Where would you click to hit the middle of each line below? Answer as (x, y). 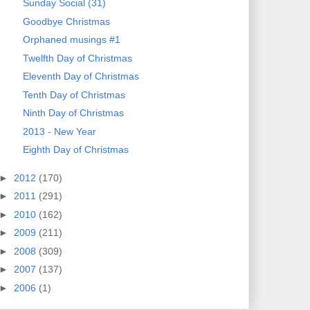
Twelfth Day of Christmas (77, 58)
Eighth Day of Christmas (75, 150)
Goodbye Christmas (66, 21)
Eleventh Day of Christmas (81, 76)
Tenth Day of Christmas (74, 94)
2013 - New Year (59, 131)
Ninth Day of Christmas (73, 113)
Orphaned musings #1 (71, 40)
